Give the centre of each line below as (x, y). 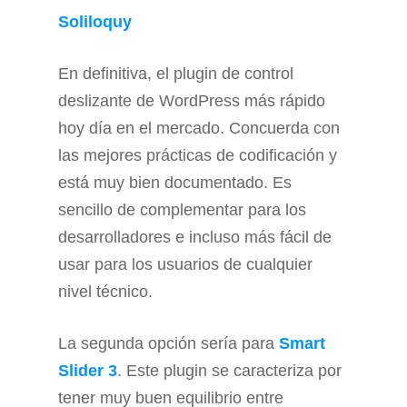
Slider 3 (88, 371)
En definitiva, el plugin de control (176, 74)
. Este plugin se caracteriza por (229, 371)
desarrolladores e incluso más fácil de (195, 238)
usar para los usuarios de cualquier (185, 265)
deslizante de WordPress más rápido (192, 101)
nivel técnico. (105, 292)
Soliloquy (95, 22)
